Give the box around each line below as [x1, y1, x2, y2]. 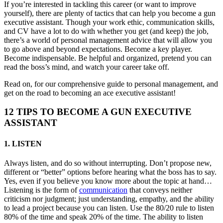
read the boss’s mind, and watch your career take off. [4, 62, 169, 71]
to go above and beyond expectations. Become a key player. [4, 44, 192, 53]
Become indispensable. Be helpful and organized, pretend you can [4, 53, 212, 62]
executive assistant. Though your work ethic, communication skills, [4, 17, 215, 26]
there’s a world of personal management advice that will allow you [4, 35, 212, 44]
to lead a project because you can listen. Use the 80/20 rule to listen [4, 203, 214, 212]
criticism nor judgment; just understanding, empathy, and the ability [4, 194, 214, 203]
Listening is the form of [4, 185, 79, 194]
